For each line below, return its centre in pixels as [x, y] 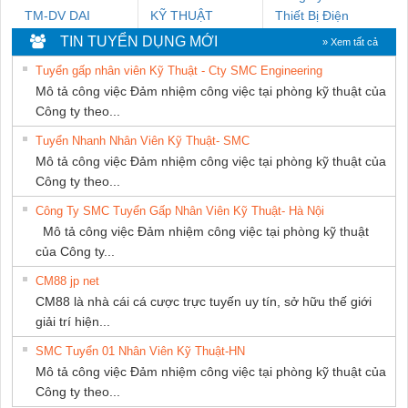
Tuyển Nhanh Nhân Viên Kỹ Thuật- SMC [143, 140]
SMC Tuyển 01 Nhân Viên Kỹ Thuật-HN [140, 351]
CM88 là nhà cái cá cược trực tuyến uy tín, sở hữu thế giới [204, 301]
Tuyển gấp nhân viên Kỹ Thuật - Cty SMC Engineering [179, 70]
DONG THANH [67, 35]
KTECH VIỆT [188, 35]
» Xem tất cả [350, 41]
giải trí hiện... [73, 321]
